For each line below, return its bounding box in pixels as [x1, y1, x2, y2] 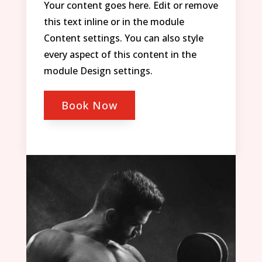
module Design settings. [43, 64, 153, 77]
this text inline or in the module [43, 15, 184, 28]
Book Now [61, 98, 118, 112]
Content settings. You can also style [43, 31, 204, 44]
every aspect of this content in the [43, 47, 196, 61]
